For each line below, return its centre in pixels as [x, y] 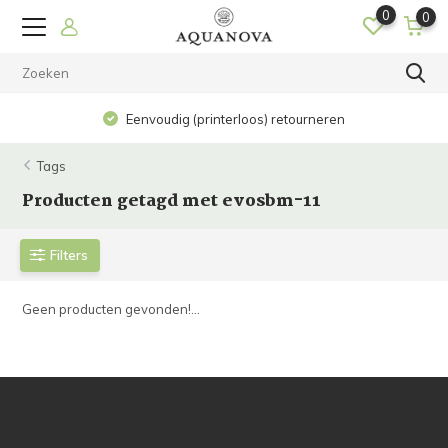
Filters [69, 254]
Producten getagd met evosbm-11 [172, 201]
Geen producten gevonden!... [111, 309]
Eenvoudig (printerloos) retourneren [234, 119]
